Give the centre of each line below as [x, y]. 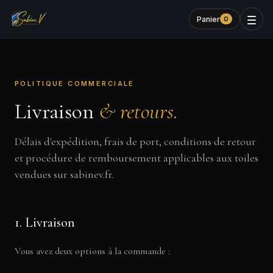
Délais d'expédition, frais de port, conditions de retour [135, 141]
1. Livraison [45, 222]
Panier [208, 19]
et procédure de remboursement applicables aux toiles [136, 158]
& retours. [138, 111]
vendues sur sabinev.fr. [64, 174]
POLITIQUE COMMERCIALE [75, 83]
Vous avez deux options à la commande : [92, 251]
